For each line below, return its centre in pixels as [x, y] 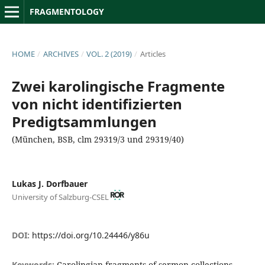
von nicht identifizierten [97, 104]
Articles [153, 54]
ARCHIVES [61, 54]
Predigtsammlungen [84, 121]
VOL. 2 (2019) [109, 54]
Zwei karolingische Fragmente [118, 86]
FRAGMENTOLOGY [67, 12]
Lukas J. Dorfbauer [49, 183]
